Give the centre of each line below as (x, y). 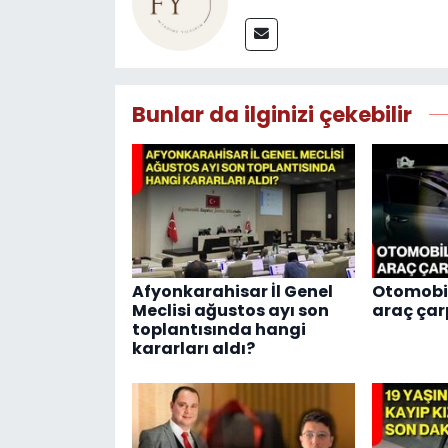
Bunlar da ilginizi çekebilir (271, 114)
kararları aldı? (193, 348)
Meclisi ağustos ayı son (230, 310)
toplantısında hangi (218, 329)
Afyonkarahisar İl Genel (232, 291)
